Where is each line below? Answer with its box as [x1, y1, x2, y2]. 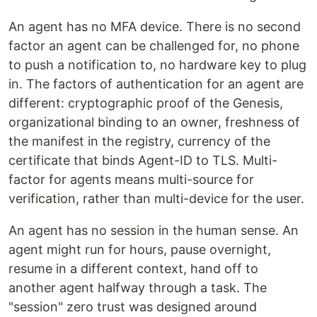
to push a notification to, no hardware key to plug [8, 57, 306, 73]
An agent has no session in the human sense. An [8, 223, 299, 238]
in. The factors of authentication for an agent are [8, 76, 304, 92]
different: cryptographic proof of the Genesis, [8, 96, 283, 111]
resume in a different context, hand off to [8, 261, 258, 277]
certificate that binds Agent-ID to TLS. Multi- [8, 153, 277, 168]
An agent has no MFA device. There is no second [8, 19, 301, 35]
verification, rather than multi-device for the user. [8, 191, 304, 207]
